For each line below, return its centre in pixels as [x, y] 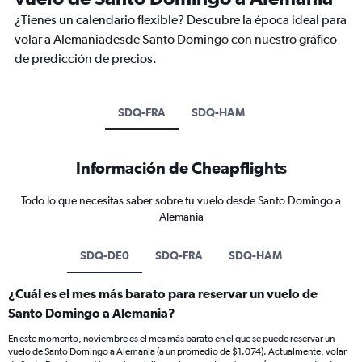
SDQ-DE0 [105, 256]
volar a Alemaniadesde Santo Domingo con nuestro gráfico [176, 40]
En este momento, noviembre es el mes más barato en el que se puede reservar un [171, 339]
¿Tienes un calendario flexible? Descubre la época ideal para [181, 20]
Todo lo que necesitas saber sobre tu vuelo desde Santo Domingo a [181, 201]
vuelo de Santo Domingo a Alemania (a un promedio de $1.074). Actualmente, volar [177, 352]
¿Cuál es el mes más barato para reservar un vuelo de [163, 294]
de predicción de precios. [86, 59]
